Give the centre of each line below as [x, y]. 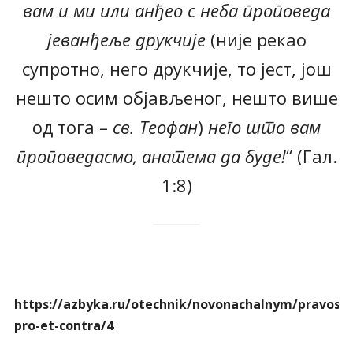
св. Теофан [155, 127]
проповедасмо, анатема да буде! [151, 156]
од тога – [72, 127]
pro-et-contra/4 [63, 326]
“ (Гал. [311, 156]
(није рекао [256, 40]
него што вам [264, 127]
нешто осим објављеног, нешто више [176, 98]
